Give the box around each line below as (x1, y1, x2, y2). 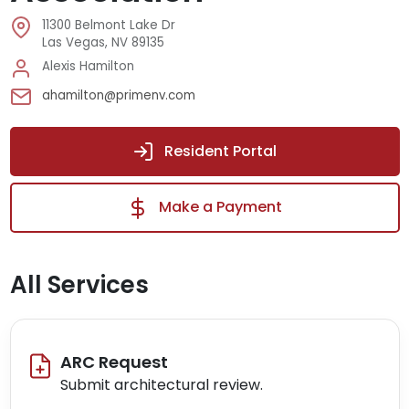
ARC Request (60, 350, 168, 373)
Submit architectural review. (60, 374, 263, 396)
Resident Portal (161, 140, 277, 162)
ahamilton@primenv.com (41, 87, 195, 105)
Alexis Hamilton (41, 57, 134, 75)
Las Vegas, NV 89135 (41, 33, 164, 51)
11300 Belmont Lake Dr (41, 16, 175, 34)
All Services (9, 267, 149, 301)
